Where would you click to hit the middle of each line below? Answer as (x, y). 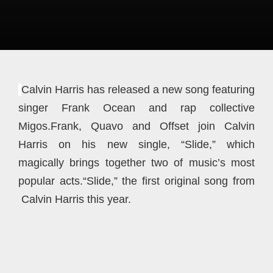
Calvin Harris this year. (75, 199)
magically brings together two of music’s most (136, 163)
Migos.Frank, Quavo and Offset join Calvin (136, 126)
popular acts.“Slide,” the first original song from (136, 181)
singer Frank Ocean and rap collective (136, 108)
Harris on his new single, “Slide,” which (136, 144)
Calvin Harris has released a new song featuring (138, 90)
